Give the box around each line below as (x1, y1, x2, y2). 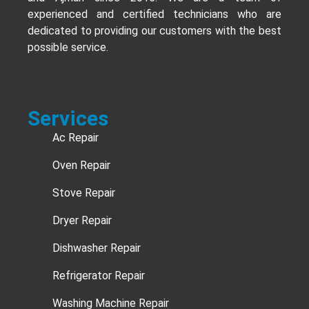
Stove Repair (52, 186, 116, 200)
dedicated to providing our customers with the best (28, 24, 281, 38)
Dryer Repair (52, 214, 112, 228)
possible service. (28, 41, 108, 54)
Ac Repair (52, 131, 99, 145)
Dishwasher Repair (52, 241, 141, 255)
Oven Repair (52, 159, 111, 172)
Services (28, 106, 108, 131)
